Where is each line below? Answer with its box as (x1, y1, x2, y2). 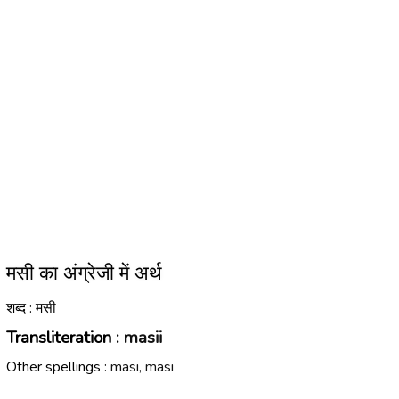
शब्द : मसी (5, 298, 56, 318)
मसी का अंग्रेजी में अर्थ (5, 260, 162, 287)
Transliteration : (5, 326, 124, 349)
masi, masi (110, 357, 174, 377)
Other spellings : (5, 357, 110, 377)
